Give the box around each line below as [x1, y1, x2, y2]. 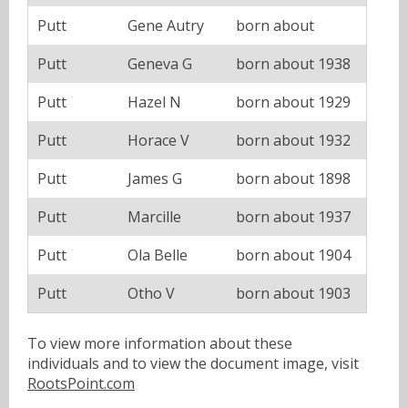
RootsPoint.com [27, 373, 135, 394]
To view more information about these [27, 333, 292, 354]
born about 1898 [236, 168, 351, 189]
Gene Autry [127, 15, 204, 36]
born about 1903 [236, 283, 351, 304]
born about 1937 [236, 207, 351, 228]
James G [127, 168, 182, 189]
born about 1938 [236, 54, 351, 75]
